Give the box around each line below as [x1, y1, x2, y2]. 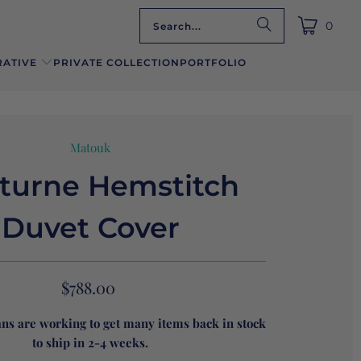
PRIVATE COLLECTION [53, 56, 180, 68]
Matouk [70, 139, 110, 156]
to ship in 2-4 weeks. [32, 334, 148, 351]
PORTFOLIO [180, 56, 247, 68]
